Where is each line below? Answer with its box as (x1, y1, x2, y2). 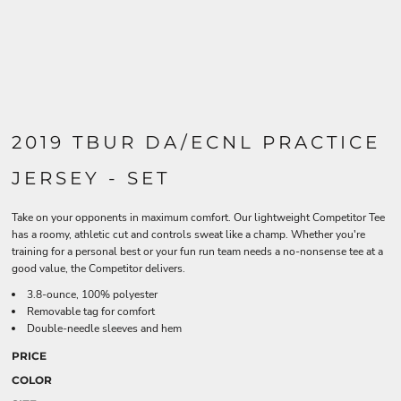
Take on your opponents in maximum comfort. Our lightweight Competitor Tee (12, 210, 385, 225)
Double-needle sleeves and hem (27, 321, 182, 336)
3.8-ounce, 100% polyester (27, 287, 158, 302)
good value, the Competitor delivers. (12, 261, 185, 276)
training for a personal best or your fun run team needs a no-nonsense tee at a (12, 244, 383, 259)
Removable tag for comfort (27, 304, 155, 319)
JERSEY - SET (12, 167, 170, 189)
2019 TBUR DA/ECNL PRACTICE (12, 132, 380, 153)
